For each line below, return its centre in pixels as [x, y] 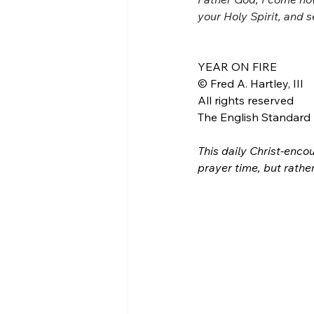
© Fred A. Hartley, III [251, 84]
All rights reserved [246, 101]
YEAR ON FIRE [237, 67]
